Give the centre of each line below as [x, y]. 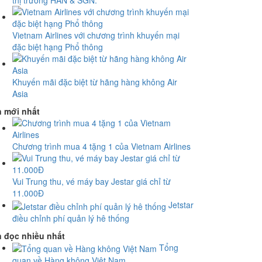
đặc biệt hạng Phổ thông [58, 47]
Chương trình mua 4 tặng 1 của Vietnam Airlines [101, 146]
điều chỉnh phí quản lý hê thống [71, 218]
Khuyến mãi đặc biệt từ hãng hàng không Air [95, 82]
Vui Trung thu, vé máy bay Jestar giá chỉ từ [92, 182]
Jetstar [181, 205]
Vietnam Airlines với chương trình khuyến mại [96, 35]
